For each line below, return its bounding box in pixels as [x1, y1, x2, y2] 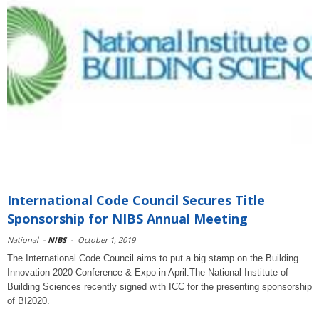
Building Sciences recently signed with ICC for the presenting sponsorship [7, 281, 312, 292]
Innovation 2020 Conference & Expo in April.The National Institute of [7, 267, 288, 278]
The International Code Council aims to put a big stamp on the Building [7, 253, 298, 263]
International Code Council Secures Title [7, 192, 265, 209]
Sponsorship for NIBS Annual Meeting [7, 210, 248, 227]
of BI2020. [7, 296, 50, 306]
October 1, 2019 [78, 234, 135, 245]
